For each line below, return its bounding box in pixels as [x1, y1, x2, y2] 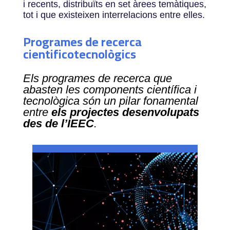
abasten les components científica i [23, 83, 197, 96]
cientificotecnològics [23, 43, 136, 66]
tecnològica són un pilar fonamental [23, 94, 198, 107]
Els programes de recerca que [23, 72, 172, 85]
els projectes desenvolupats [51, 106, 199, 119]
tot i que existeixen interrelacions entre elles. [23, 10, 205, 20]
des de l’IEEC [23, 117, 94, 130]
